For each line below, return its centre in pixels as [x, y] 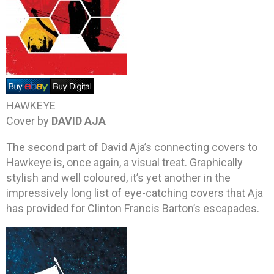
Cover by [29, 120]
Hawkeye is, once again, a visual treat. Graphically [124, 162]
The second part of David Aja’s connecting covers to [132, 147]
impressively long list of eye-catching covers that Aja [135, 193]
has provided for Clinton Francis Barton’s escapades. [133, 208]
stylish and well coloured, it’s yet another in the [118, 177]
